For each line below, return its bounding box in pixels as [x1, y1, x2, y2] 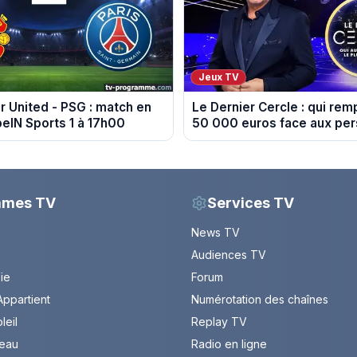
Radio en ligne [191, 337, 267, 351]
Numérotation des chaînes [191, 292, 328, 307]
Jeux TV [198, 71, 239, 83]
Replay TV [191, 315, 247, 329]
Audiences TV [191, 248, 266, 262]
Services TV [207, 194, 294, 212]
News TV [191, 226, 240, 240]
